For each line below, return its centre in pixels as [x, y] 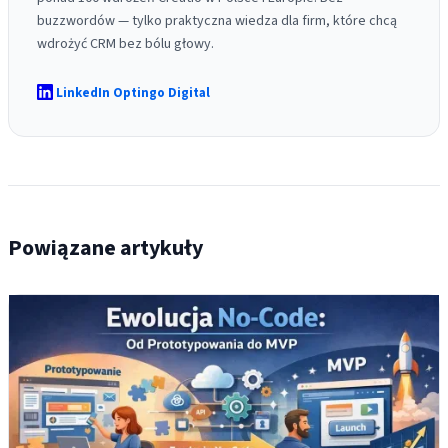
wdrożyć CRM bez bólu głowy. [125, 44]
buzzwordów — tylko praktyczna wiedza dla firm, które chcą [217, 21]
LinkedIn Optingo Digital [133, 93]
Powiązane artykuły [105, 248]
